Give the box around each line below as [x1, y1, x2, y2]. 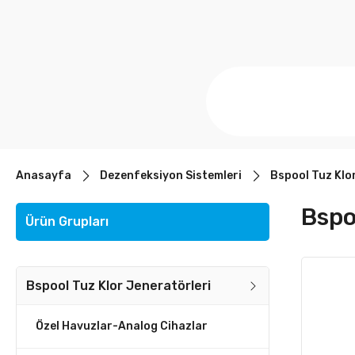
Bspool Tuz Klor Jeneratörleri [26, 278, 211, 293]
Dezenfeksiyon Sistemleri [100, 169, 242, 182]
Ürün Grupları [25, 214, 109, 229]
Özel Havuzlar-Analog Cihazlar [36, 319, 208, 333]
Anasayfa [16, 169, 71, 182]
